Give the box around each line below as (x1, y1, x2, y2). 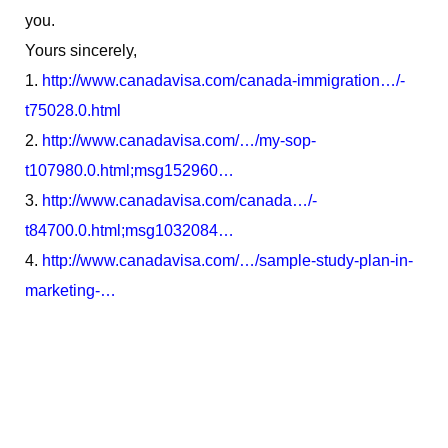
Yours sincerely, (25, 41, 137, 59)
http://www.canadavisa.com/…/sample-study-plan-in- (42, 251, 413, 269)
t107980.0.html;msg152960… (25, 161, 234, 179)
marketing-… (25, 281, 116, 299)
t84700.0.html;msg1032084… (25, 221, 234, 239)
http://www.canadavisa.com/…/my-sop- (42, 131, 316, 149)
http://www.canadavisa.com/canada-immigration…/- (42, 71, 405, 89)
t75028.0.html (25, 101, 121, 119)
